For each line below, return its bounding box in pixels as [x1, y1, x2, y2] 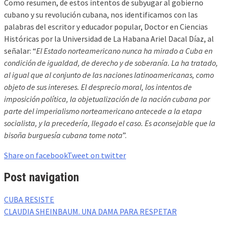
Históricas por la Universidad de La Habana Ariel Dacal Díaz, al [4, 33, 214, 44]
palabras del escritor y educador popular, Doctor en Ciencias [4, 21, 208, 32]
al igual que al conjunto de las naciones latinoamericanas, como [4, 69, 214, 80]
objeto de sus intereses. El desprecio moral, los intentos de [4, 81, 192, 92]
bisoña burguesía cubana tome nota [4, 130, 123, 140]
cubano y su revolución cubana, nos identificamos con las [4, 9, 198, 20]
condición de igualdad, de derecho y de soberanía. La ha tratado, [4, 57, 218, 68]
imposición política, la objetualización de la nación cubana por [4, 93, 210, 104]
